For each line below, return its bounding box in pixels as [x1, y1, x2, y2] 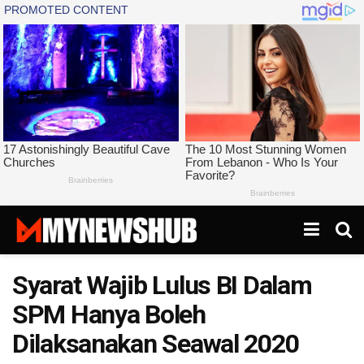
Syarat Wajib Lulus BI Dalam [12, 270, 312, 301]
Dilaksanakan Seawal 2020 [12, 328, 299, 360]
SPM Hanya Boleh [12, 299, 206, 331]
